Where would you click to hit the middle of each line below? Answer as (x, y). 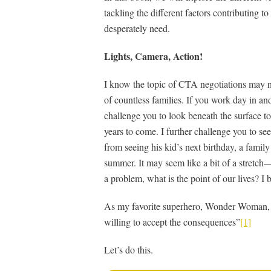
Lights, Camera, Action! (153, 56)
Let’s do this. (128, 249)
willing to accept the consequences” (172, 221)
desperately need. (137, 28)
